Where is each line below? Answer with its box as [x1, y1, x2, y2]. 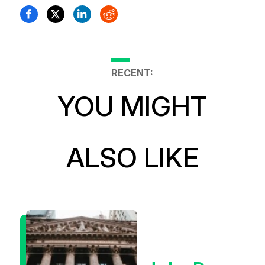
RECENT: [111, 66, 154, 79]
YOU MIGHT [57, 89, 208, 122]
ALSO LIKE [66, 140, 199, 174]
